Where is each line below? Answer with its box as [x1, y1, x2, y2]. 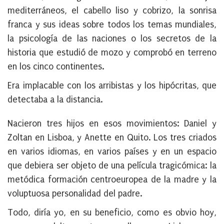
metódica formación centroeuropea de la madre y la [7, 174, 216, 185]
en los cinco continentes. [7, 61, 104, 72]
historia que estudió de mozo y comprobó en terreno [7, 47, 216, 58]
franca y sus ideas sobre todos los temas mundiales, [7, 19, 216, 30]
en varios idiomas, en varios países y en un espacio [7, 146, 216, 157]
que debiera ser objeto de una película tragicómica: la [7, 160, 216, 171]
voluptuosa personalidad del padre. [7, 188, 142, 199]
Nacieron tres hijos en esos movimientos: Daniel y [7, 118, 216, 129]
